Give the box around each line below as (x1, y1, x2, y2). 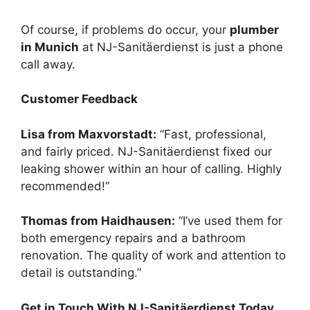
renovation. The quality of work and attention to (21, 248, 286, 262)
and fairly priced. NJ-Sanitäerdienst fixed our (21, 144, 272, 158)
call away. (21, 57, 75, 71)
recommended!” (21, 179, 109, 193)
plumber (230, 22, 279, 37)
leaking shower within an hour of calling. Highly (21, 161, 282, 176)
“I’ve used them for (175, 214, 282, 228)
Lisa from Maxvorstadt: (21, 127, 156, 141)
